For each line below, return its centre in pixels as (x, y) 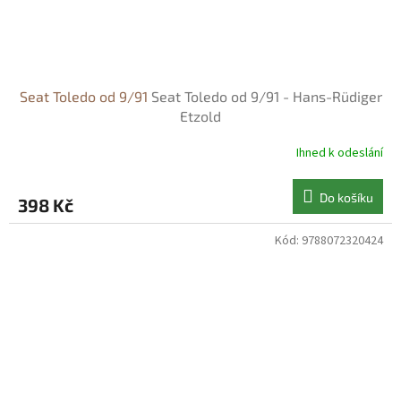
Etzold (200, 116)
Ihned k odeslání (340, 153)
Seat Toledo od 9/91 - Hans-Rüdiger (266, 97)
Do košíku (346, 198)
